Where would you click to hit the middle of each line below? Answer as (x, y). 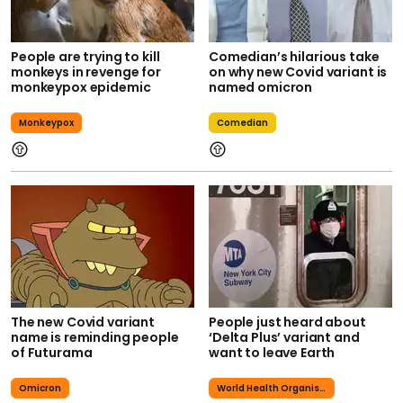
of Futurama (52, 352)
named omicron (261, 87)
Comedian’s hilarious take (294, 56)
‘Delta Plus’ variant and (284, 337)
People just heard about (287, 322)
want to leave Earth (272, 352)
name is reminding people (95, 337)
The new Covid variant (83, 322)
